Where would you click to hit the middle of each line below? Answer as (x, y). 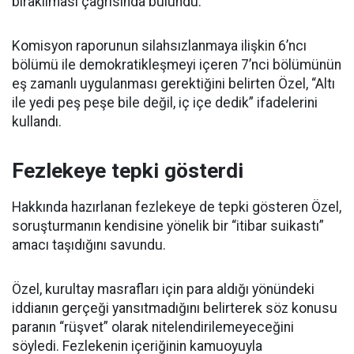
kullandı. (37, 122)
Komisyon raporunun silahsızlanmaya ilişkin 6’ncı (159, 46)
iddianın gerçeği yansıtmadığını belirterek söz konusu (175, 309)
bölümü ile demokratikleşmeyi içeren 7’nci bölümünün (177, 65)
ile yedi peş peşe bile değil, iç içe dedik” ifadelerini (165, 103)
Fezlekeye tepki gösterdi (128, 171)
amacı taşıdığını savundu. (89, 245)
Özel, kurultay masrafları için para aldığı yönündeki (163, 290)
